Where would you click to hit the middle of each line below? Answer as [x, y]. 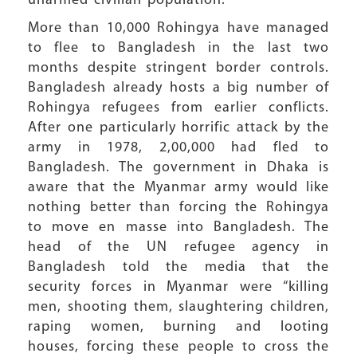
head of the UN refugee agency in [178, 247]
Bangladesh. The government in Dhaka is [178, 168]
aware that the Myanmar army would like [178, 188]
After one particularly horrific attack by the [178, 128]
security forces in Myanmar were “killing [178, 287]
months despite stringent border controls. [178, 68]
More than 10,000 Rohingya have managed [178, 28]
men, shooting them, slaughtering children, [178, 307]
